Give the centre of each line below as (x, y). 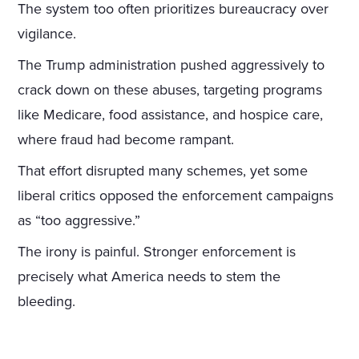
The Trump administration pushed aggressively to (171, 65)
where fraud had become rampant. (126, 140)
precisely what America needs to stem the (149, 277)
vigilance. (47, 34)
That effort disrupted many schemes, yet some (163, 171)
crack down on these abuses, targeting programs (170, 90)
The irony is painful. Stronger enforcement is (157, 252)
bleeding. (47, 302)
